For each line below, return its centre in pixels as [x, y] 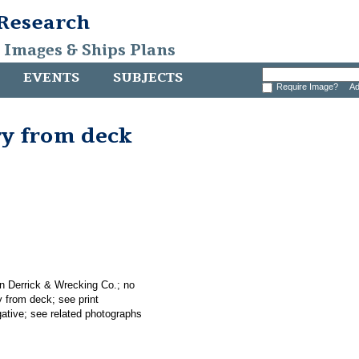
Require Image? [309, 87]
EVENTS [51, 78]
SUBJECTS [148, 78]
